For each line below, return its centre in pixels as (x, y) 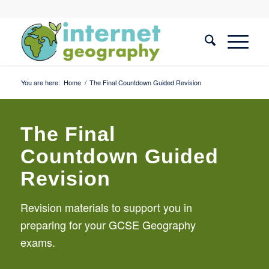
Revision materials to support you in (106, 207)
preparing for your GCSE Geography (108, 225)
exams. (39, 242)
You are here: (40, 82)
